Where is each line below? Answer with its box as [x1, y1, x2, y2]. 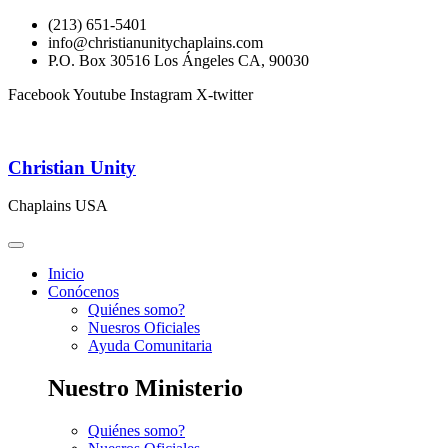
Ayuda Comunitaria [88, 337, 212, 355]
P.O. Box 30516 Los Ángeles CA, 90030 [48, 52, 309, 69]
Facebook [8, 86, 70, 103]
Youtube [73, 86, 126, 103]
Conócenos [48, 283, 119, 301]
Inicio [48, 265, 84, 283]
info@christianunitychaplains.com [48, 34, 263, 51]
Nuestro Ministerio [48, 375, 243, 402]
